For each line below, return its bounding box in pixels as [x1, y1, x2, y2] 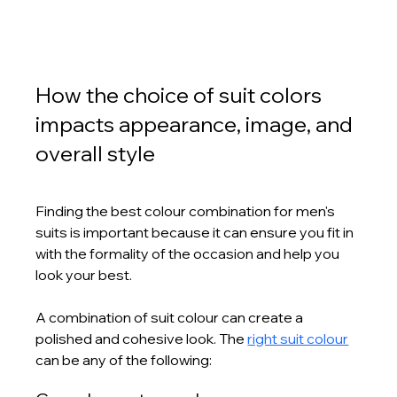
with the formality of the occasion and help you [35, 244, 343, 262]
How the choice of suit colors [35, 81, 327, 108]
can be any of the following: [35, 350, 213, 369]
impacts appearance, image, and [35, 110, 358, 137]
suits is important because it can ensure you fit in [35, 222, 357, 241]
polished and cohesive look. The [35, 329, 248, 347]
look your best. [35, 265, 136, 284]
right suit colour [247, 329, 349, 347]
